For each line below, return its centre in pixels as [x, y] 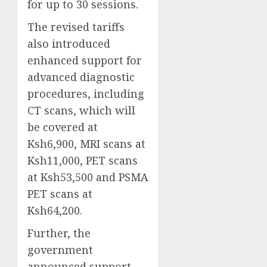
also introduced [69, 43]
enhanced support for [85, 60]
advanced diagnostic [81, 77]
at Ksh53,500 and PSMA [88, 177]
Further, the [59, 233]
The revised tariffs [76, 27]
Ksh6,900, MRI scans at [86, 143]
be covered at [63, 127]
